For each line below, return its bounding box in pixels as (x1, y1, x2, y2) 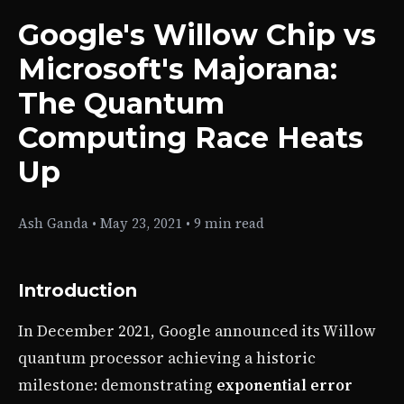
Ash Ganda (18, 213, 88, 233)
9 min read (194, 213, 264, 233)
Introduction (18, 279, 137, 301)
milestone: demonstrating (18, 373, 216, 396)
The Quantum (18, 85, 225, 121)
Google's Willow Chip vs (18, 16, 376, 52)
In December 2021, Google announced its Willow (18, 319, 376, 342)
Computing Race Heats (18, 119, 363, 155)
